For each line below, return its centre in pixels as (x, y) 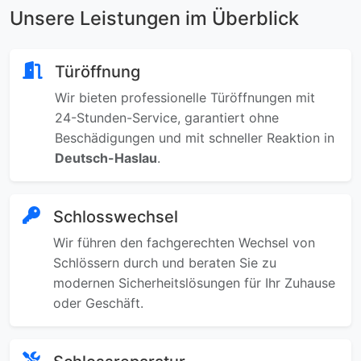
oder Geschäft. (98, 303)
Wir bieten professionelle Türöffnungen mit (185, 98)
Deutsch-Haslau (106, 158)
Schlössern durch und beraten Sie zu (165, 263)
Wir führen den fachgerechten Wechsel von (184, 243)
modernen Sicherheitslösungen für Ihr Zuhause (194, 283)
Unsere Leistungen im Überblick (154, 18)
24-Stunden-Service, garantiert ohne (167, 118)
